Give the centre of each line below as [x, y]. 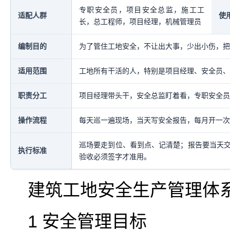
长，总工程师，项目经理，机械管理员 [140, 22]
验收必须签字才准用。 [115, 157]
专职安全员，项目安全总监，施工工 [142, 10]
